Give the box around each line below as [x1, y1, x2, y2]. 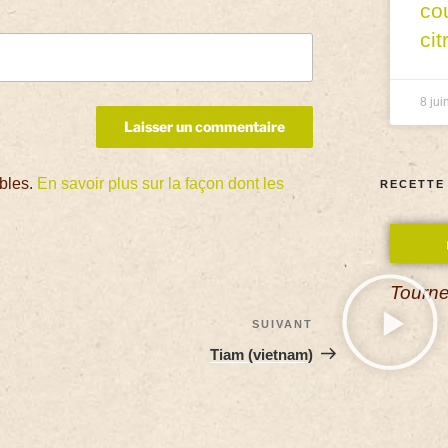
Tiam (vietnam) [210, 345, 314, 363]
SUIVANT [252, 317, 314, 330]
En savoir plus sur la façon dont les [37, 174, 285, 192]
